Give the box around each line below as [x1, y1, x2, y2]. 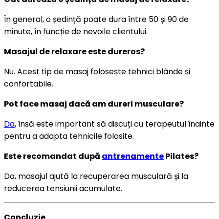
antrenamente [102, 150, 164, 162]
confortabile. [4, 78, 53, 89]
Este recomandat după [4, 150, 102, 162]
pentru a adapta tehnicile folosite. [4, 130, 134, 142]
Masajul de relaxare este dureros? [4, 45, 145, 57]
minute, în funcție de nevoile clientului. [4, 25, 148, 37]
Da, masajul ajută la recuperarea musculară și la [4, 170, 188, 182]
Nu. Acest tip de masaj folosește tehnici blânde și [4, 66, 190, 77]
